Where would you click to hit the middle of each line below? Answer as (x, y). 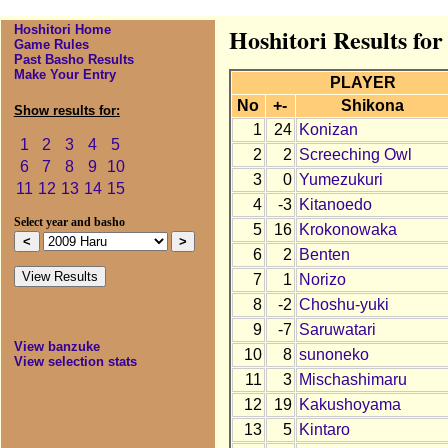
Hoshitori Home (62, 30)
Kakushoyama (349, 405)
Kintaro (324, 430)
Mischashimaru (352, 380)
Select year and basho (69, 222)
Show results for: (66, 111)
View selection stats (75, 362)
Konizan (328, 130)
